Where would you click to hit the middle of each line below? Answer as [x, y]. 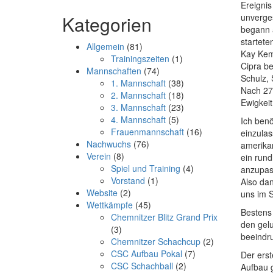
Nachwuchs [109, 144]
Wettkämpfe [110, 205]
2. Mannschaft [138, 95]
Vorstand [128, 181]
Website [102, 193]
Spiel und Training [146, 168]
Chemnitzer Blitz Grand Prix [164, 217]
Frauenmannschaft [147, 132]
